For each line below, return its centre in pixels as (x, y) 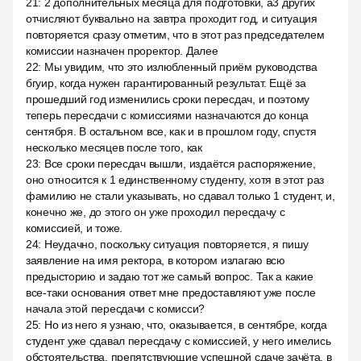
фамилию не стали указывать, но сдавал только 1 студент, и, (180, 196)
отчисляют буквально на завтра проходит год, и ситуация (172, 19)
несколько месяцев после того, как (114, 147)
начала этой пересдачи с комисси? (116, 309)
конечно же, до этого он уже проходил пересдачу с (156, 212)
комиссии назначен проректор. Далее (122, 51)
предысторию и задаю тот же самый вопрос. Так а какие (170, 276)
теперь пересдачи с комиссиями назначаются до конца (168, 115)
